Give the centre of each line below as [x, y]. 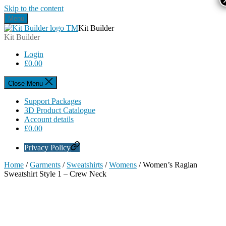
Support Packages [53, 101]
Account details [49, 119]
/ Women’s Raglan [167, 165]
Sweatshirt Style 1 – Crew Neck [55, 174]
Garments [45, 165]
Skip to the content [34, 8]
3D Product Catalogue [60, 110]
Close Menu [25, 83]
